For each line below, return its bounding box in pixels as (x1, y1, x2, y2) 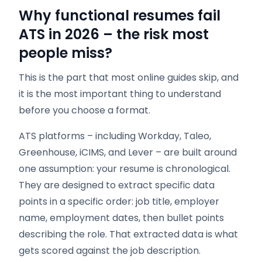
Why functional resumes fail (19, 6, 220, 25)
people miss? (19, 43, 112, 63)
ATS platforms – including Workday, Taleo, (19, 129, 211, 143)
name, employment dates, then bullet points (19, 211, 224, 225)
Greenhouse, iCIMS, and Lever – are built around (19, 146, 237, 159)
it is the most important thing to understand (19, 87, 221, 101)
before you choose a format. (19, 104, 150, 117)
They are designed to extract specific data (19, 178, 215, 192)
